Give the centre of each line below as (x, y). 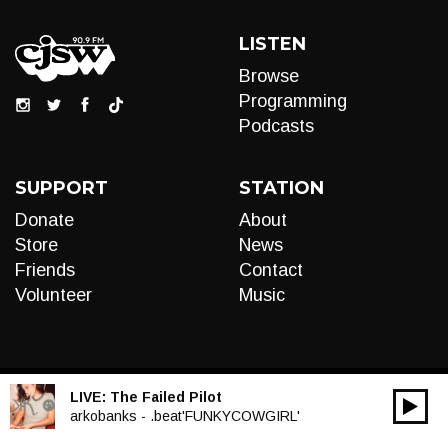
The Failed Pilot (166, 396)
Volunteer (53, 295)
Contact (271, 270)
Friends (45, 270)
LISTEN (272, 44)
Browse (269, 76)
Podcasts (276, 126)
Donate (44, 220)
